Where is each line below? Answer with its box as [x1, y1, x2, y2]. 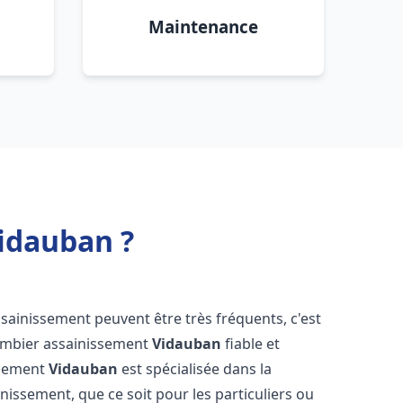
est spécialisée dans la [118, 359, 273, 379]
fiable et [221, 334, 281, 354]
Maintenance [148, 15, 258, 38]
